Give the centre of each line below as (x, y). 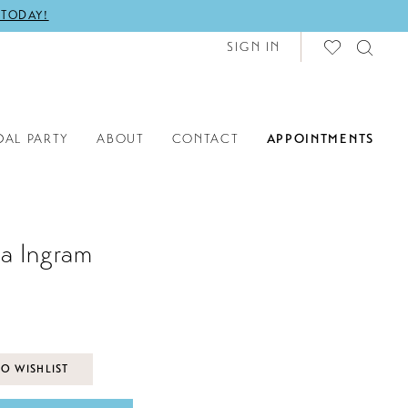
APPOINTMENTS (320, 138)
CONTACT (205, 138)
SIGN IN (254, 47)
